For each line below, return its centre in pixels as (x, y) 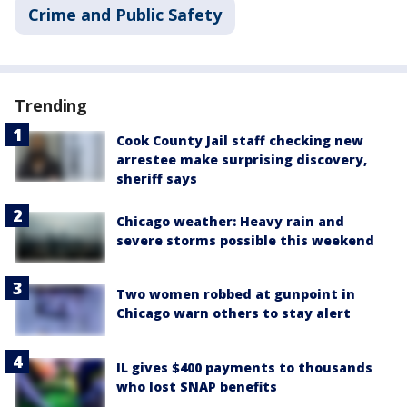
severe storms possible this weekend (245, 241)
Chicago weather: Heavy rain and (230, 222)
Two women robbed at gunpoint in (236, 294)
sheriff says (157, 179)
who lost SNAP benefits (197, 386)
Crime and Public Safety (125, 15)
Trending (51, 106)
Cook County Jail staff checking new (240, 141)
